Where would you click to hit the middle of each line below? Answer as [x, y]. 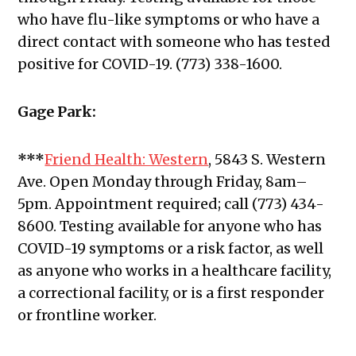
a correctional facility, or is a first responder [171, 293]
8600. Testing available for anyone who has [170, 226]
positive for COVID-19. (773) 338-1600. [152, 64]
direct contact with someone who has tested [174, 42]
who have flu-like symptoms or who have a [169, 20]
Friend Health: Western [127, 160]
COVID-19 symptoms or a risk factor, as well [171, 249]
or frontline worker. [87, 315]
